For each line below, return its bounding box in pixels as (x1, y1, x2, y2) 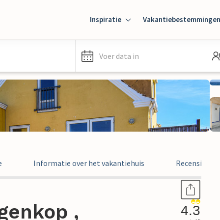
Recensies (176, 158, 209, 168)
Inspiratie (90, 15, 121, 24)
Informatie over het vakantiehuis (33, 158, 144, 168)
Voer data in (99, 51, 139, 61)
